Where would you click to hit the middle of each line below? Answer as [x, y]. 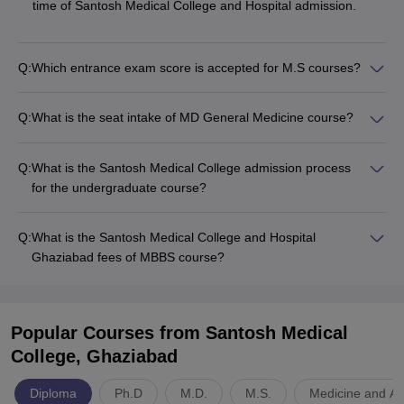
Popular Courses [85, 332]
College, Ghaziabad [94, 356]
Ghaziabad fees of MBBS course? [128, 257]
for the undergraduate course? [119, 187]
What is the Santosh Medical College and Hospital [174, 237]
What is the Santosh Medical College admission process [191, 167]
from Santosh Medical [254, 332]
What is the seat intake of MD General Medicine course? [193, 118]
